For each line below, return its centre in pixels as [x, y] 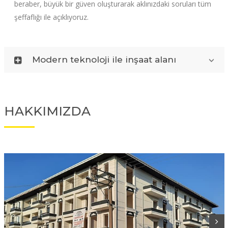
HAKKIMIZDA [47, 111]
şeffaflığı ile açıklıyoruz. [51, 17]
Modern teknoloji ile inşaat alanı [104, 60]
